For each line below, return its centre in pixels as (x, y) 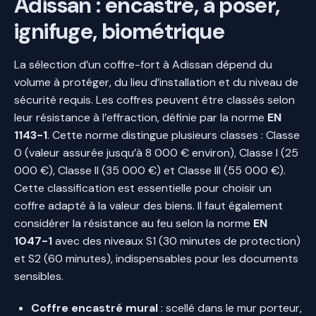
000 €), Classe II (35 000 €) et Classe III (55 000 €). (150, 170)
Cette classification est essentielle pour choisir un (143, 188)
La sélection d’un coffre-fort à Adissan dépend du (143, 64)
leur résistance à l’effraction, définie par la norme (141, 117)
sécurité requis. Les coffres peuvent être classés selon (154, 99)
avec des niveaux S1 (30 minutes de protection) (176, 241)
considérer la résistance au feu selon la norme (134, 223)
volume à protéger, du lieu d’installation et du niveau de (156, 82)
